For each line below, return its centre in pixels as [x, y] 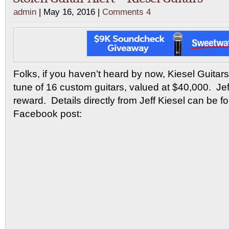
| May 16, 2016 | [69, 12]
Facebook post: [48, 114]
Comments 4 [127, 12]
